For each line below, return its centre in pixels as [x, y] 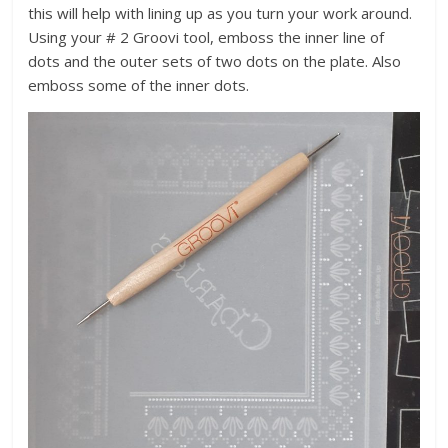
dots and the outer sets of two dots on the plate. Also [215, 61]
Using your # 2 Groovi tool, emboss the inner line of [206, 37]
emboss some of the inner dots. [139, 85]
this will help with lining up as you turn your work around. [222, 13]
